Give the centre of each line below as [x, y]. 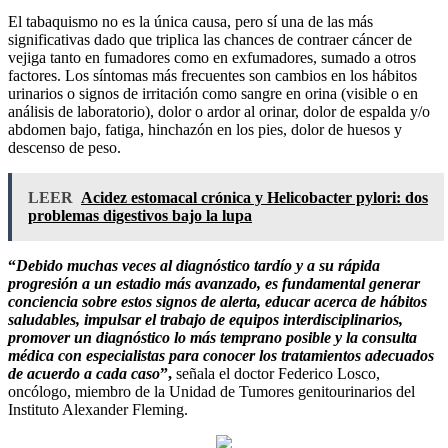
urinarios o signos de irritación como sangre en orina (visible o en [213, 94]
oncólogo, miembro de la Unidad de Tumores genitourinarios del [211, 392]
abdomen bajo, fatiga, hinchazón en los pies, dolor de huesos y [205, 130]
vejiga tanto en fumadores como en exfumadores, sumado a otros [212, 58]
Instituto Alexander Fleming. [98, 410]
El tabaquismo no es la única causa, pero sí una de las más [190, 22]
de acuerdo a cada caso [84, 374]
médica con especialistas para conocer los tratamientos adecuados [221, 356]
